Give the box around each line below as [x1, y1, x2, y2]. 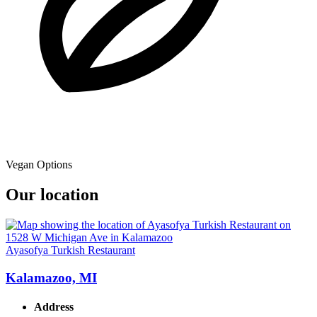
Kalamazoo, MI [6, 270, 97, 285]
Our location [6, 185, 98, 204]
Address [34, 301, 74, 313]
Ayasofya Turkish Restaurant [6, 244, 135, 257]
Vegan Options [6, 158, 72, 171]
